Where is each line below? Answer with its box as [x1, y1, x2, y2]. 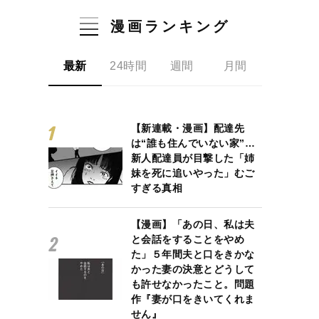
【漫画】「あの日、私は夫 [130, 218, 255, 230]
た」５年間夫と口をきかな [130, 248, 255, 260]
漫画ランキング [110, 18, 231, 34]
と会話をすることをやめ [130, 233, 245, 245]
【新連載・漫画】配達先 [130, 122, 245, 134]
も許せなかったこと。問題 [130, 278, 255, 290]
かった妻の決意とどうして [130, 263, 255, 275]
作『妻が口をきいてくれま [130, 293, 255, 305]
